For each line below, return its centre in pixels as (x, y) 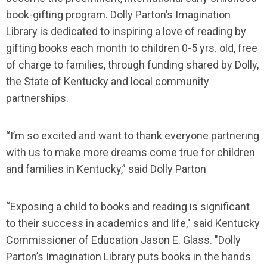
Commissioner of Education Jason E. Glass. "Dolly (123, 240)
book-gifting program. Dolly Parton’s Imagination (118, 15)
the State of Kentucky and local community (108, 81)
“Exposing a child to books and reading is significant (128, 207)
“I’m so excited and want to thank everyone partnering (133, 136)
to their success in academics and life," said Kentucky (133, 223)
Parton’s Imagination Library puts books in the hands (128, 257)
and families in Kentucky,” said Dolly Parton (106, 169)
